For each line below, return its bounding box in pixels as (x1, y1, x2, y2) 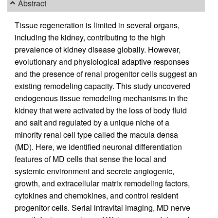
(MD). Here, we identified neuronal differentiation (15, 141, 182, 153)
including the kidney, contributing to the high (15, 32, 165, 43)
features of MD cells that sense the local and (15, 153, 166, 165)
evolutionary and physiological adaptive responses (15, 56, 189, 68)
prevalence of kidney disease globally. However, (15, 44, 181, 55)
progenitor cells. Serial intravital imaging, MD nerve (15, 202, 190, 214)
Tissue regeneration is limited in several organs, (15, 19, 180, 31)
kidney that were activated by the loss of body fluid (15, 105, 187, 116)
